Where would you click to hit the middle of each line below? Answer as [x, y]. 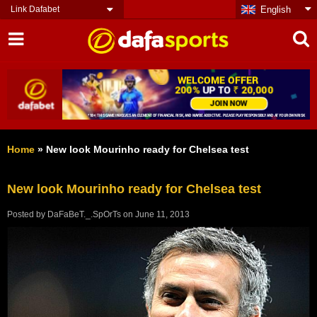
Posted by [27, 215]
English [276, 10]
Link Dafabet [35, 9]
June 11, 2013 [162, 215]
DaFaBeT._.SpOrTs [84, 215]
